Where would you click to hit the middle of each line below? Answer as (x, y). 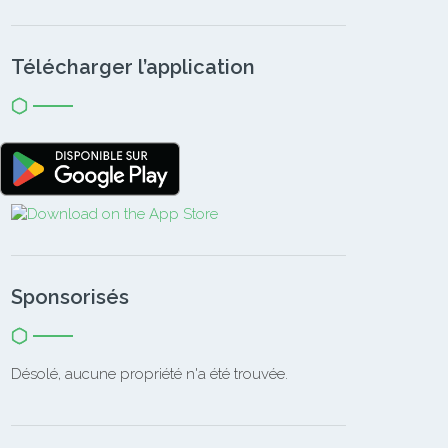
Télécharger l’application (133, 67)
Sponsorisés (70, 297)
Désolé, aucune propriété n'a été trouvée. (149, 374)
